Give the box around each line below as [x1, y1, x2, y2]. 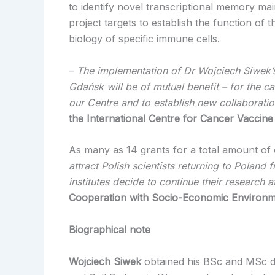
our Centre [69, 96, 121, 109]
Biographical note [69, 223, 150, 236]
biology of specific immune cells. [69, 33, 220, 45]
